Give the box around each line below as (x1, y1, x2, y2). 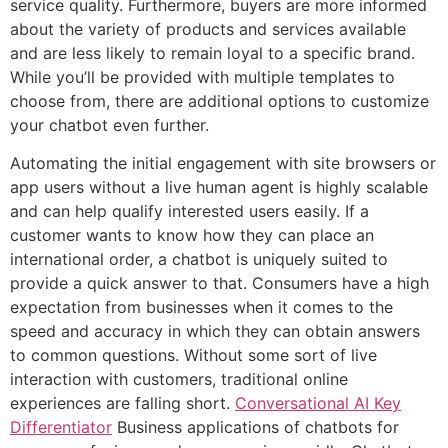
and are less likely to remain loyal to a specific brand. (10, 42, 415, 63)
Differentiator (10, 417, 112, 438)
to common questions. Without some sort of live (10, 345, 377, 366)
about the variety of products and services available (10, 18, 406, 39)
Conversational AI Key (235, 393, 401, 414)
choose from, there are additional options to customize (10, 90, 429, 111)
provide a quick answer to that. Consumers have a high (10, 273, 429, 294)
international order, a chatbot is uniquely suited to (10, 249, 388, 270)
